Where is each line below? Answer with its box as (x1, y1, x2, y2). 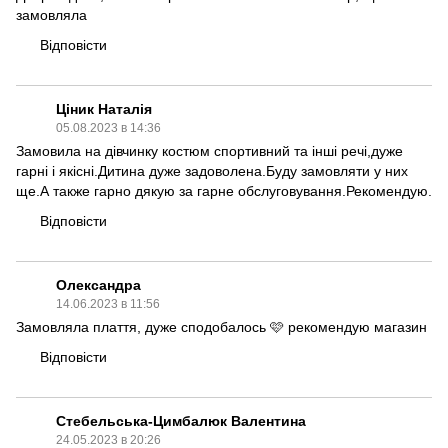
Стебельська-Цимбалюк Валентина (56, 412, 306, 429)
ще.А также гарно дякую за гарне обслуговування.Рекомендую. (16, 182, 432, 199)
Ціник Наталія (56, 100, 152, 117)
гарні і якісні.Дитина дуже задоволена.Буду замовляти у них (16, 162, 408, 179)
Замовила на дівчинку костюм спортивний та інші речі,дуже (16, 142, 403, 159)
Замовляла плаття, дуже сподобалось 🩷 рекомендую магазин (16, 318, 427, 335)
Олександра (56, 276, 141, 293)
